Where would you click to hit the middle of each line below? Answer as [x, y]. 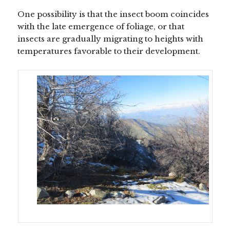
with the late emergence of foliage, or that [101, 26]
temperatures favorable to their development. [109, 51]
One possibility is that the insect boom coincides [113, 14]
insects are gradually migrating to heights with [111, 39]
